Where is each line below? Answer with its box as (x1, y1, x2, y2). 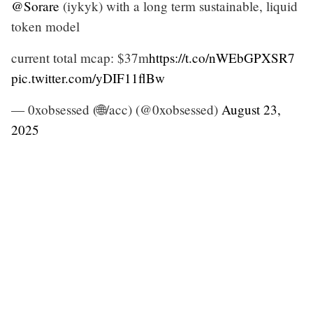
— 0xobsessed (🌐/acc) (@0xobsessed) (11, 100, 221, 118)
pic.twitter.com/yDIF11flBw (11, 68, 165, 87)
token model (11, 17, 80, 35)
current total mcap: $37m (11, 48, 149, 66)
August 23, (221, 100, 281, 118)
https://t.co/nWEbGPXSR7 (149, 48, 295, 66)
